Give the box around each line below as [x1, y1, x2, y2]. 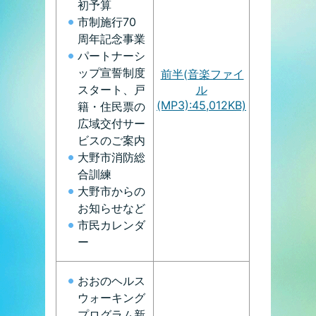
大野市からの [78, 183, 145, 198]
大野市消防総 [78, 150, 145, 164]
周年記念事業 [78, 31, 145, 46]
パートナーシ [78, 48, 145, 63]
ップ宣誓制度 [78, 65, 145, 80]
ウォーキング [78, 290, 145, 305]
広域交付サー [78, 116, 145, 130]
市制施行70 [78, 14, 136, 29]
